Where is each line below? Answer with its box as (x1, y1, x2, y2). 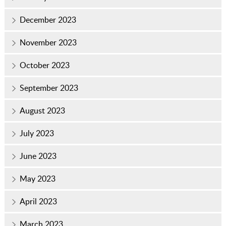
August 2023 (19, 104, 65, 116)
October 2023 (19, 59, 70, 71)
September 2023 (19, 82, 78, 93)
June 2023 (19, 150, 56, 161)
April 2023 (19, 195, 57, 207)
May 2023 (19, 173, 55, 184)
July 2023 (19, 127, 54, 139)
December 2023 (19, 14, 76, 25)
